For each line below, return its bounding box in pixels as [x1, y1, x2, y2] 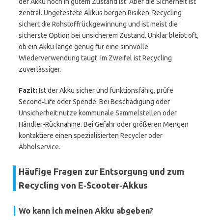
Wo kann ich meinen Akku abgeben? [19, 206, 153, 215]
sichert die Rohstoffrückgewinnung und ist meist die [19, 20, 178, 28]
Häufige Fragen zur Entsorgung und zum [19, 166, 184, 176]
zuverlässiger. [19, 65, 61, 73]
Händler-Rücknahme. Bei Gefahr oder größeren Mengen [19, 120, 189, 128]
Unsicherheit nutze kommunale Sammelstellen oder [19, 109, 177, 117]
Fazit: [19, 86, 37, 94]
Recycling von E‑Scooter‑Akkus [19, 180, 148, 190]
